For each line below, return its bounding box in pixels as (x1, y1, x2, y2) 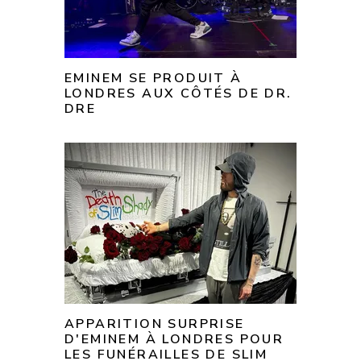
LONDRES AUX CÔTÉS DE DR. (64, 85, 293, 103)
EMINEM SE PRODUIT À (64, 69, 243, 88)
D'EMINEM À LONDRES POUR (64, 330, 284, 349)
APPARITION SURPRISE (64, 315, 245, 334)
